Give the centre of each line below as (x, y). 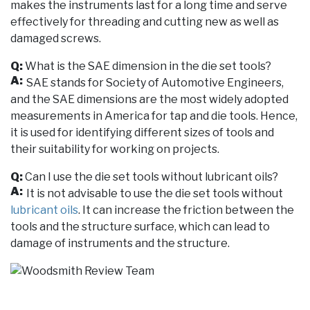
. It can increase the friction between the (186, 210)
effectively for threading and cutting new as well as (145, 22)
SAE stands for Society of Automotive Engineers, (155, 83)
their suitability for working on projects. (115, 149)
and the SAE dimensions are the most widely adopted (149, 100)
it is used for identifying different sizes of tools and (142, 133)
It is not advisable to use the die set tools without (155, 194)
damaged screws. (56, 39)
